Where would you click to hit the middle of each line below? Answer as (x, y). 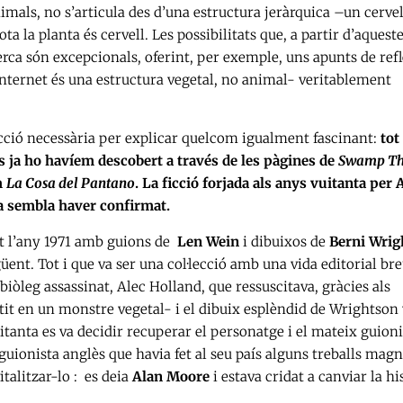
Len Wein (208, 242)
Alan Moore (171, 377)
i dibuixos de (284, 242)
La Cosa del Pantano (71, 184)
